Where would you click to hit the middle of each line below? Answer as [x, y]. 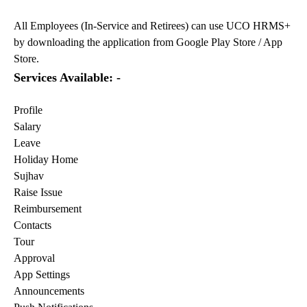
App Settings [42, 274]
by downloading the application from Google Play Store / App [148, 42]
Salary [27, 126]
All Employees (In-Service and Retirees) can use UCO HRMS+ [152, 26]
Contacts [33, 225]
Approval [34, 258]
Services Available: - [67, 77]
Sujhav [29, 176]
